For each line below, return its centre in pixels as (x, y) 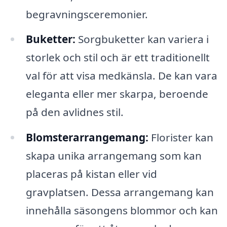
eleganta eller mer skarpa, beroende (117, 94)
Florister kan (181, 138)
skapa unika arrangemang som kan (113, 156)
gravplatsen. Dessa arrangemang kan (120, 192)
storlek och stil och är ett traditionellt (118, 58)
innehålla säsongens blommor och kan (122, 211)
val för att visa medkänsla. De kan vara (121, 76)
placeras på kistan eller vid (91, 174)
